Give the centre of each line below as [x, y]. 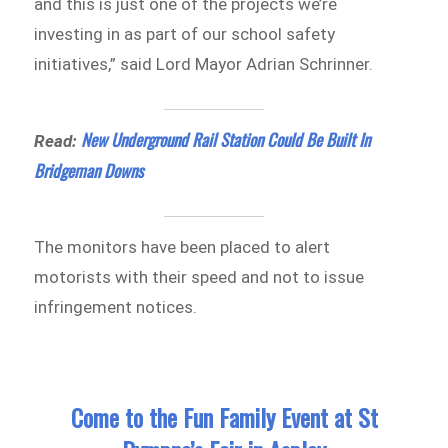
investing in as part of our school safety [185, 33]
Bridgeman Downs [89, 170]
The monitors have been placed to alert [182, 247]
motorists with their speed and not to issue [199, 277]
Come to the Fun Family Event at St [224, 416]
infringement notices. [118, 307]
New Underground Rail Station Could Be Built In [226, 139]
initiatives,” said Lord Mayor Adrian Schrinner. [206, 63]
